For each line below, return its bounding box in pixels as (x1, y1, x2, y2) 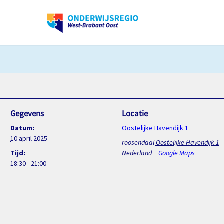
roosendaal (121, 138, 154, 147)
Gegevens (10, 108, 44, 119)
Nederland (121, 148, 152, 157)
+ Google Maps (153, 148, 195, 157)
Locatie (121, 108, 148, 119)
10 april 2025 (10, 134, 47, 143)
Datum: (10, 123, 34, 132)
